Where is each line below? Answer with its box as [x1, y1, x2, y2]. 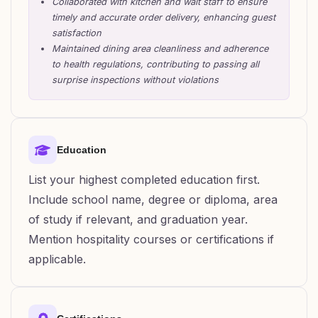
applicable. [28, 252, 86, 266]
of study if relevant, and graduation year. [28, 212, 248, 226]
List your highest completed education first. [28, 172, 260, 187]
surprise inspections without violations [52, 75, 219, 85]
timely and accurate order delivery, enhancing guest [52, 12, 275, 23]
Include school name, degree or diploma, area [28, 192, 278, 207]
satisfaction [52, 28, 102, 38]
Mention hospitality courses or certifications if [28, 232, 274, 246]
